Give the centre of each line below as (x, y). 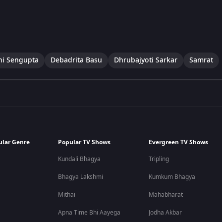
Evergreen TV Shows (179, 142)
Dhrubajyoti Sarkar (146, 60)
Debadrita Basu (76, 60)
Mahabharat (166, 195)
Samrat (201, 60)
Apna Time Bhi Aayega (89, 213)
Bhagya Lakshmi (81, 177)
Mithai (67, 195)
